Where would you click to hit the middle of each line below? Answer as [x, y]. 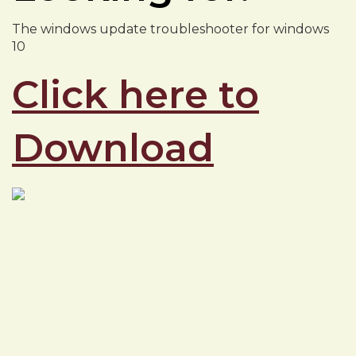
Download [113, 148]
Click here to [135, 95]
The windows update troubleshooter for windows [170, 29]
